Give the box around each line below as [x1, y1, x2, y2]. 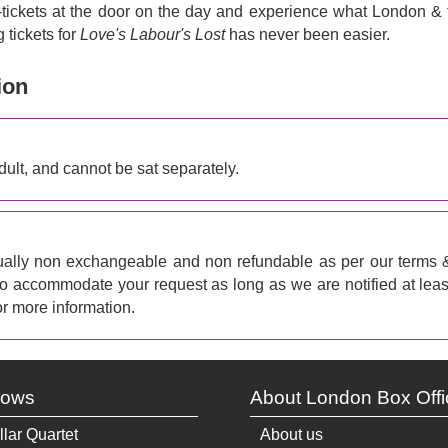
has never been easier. [224, 25, 390, 43]
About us [259, 425, 323, 443]
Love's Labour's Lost [79, 25, 225, 43]
